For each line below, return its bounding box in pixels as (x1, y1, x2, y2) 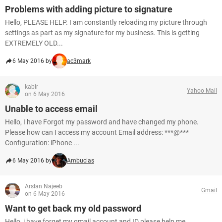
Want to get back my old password (5, 203, 141, 214)
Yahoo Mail (187, 87, 217, 94)
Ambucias (67, 157, 94, 164)
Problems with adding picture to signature (5, 4, 172, 14)
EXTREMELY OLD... (5, 39, 63, 47)
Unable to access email (5, 104, 98, 114)
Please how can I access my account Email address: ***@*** (5, 128, 189, 136)
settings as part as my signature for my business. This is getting (5, 29, 200, 37)
